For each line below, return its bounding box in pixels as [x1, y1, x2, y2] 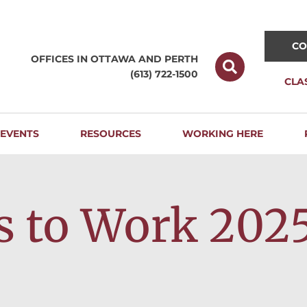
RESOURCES [80, 127, 142, 140]
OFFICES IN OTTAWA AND [31, 53, 165, 65]
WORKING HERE [182, 127, 264, 140]
